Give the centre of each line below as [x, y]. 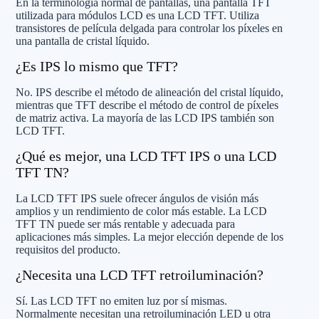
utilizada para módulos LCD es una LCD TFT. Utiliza [137, 15]
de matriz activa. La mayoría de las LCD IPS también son [145, 117]
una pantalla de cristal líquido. [83, 41]
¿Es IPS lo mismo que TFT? [97, 66]
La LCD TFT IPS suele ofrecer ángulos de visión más [137, 198]
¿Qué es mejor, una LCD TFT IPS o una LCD [146, 156]
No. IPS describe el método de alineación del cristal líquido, [150, 92]
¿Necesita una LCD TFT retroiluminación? [140, 274]
